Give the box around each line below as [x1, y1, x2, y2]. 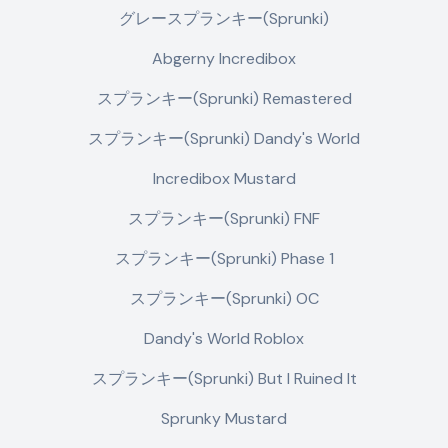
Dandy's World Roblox [144, 328, 304, 349]
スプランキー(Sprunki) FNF [128, 208, 320, 229]
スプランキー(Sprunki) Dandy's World [88, 128, 360, 149]
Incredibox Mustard [152, 168, 296, 189]
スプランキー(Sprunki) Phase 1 [114, 248, 334, 269]
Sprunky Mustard [161, 408, 287, 429]
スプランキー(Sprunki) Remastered [96, 88, 352, 109]
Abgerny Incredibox [152, 48, 296, 69]
